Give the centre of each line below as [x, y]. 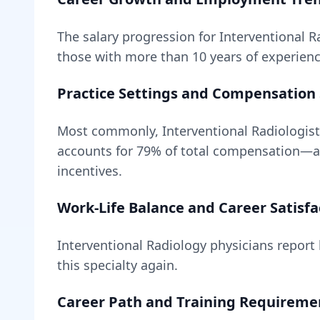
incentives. [90, 171]
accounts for [97, 151]
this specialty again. [117, 265]
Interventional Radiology [132, 245]
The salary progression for [138, 36]
